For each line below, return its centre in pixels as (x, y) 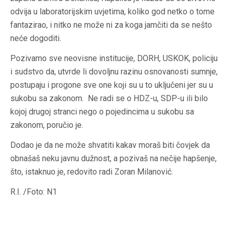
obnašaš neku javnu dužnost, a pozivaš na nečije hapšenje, (113, 159)
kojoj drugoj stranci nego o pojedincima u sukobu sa (102, 112)
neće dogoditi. (36, 39)
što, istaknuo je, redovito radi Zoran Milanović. (92, 172)
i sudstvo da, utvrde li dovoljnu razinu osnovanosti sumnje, (114, 72)
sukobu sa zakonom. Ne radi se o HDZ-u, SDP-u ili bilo (109, 99)
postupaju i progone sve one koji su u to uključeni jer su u (112, 85)
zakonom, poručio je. (47, 125)
